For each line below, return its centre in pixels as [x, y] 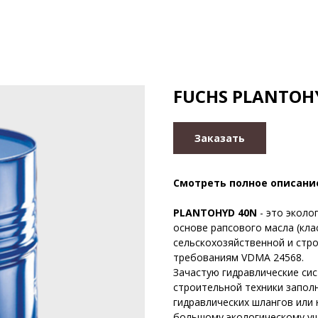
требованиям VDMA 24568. [238, 257]
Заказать [220, 138]
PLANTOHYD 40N [215, 213]
